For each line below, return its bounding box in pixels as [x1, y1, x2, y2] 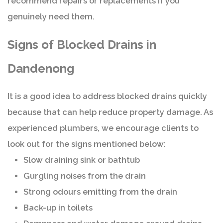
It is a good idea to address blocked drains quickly [7, 92, 207, 102]
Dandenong [7, 61, 74, 76]
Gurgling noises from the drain [23, 171, 146, 181]
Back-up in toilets [23, 203, 93, 213]
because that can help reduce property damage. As [7, 108, 213, 117]
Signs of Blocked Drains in [7, 37, 156, 52]
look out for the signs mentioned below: [7, 139, 166, 149]
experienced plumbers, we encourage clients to [7, 123, 199, 133]
